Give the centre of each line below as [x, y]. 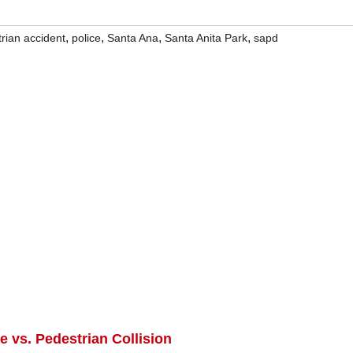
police [86, 38]
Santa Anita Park [206, 38]
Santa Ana [133, 38]
